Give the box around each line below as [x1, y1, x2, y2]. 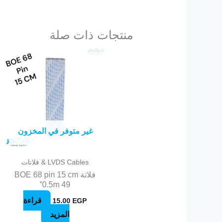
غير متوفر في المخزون [17, 126, 93, 135]
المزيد [50, 210, 69, 219]
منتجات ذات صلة [50, 28, 134, 42]
